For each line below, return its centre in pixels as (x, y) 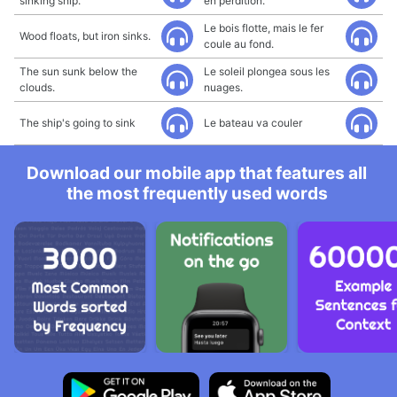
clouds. (37, 87)
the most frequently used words (197, 193)
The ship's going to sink (78, 123)
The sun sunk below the (78, 71)
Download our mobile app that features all (197, 173)
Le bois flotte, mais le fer (264, 28)
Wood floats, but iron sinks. (85, 36)
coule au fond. (239, 44)
